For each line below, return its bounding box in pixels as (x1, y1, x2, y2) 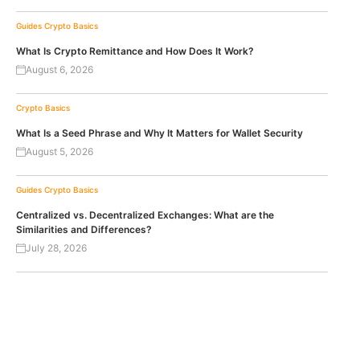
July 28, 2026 (26, 241, 87, 254)
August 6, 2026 (26, 63, 93, 76)
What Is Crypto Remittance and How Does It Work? (16, 44, 254, 57)
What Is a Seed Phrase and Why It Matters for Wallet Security (16, 126, 303, 139)
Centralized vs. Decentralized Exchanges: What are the (16, 208, 274, 221)
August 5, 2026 (26, 145, 93, 157)
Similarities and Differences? (16, 223, 152, 235)
